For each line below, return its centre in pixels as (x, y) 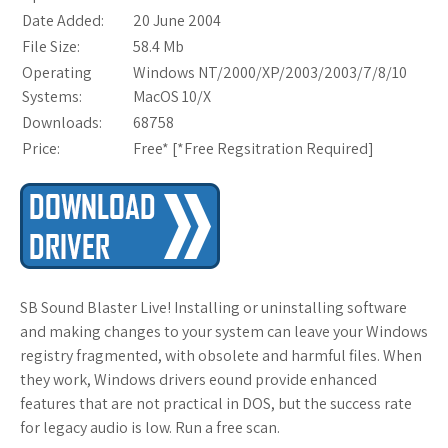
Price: (41, 149)
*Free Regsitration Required (272, 149)
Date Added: (63, 21)
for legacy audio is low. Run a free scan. (150, 428)
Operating (57, 73)
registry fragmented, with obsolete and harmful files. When (221, 356)
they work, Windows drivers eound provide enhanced (198, 380)
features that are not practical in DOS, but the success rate (216, 404)
